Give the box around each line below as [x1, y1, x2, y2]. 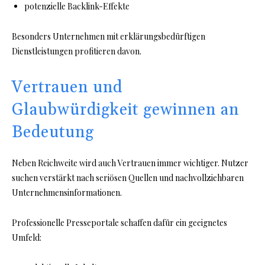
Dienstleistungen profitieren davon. [12, 46, 141, 57]
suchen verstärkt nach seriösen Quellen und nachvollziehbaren [12, 172, 244, 184]
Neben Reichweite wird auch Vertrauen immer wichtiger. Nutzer [12, 157, 248, 169]
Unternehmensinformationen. [12, 187, 122, 199]
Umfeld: [12, 232, 41, 244]
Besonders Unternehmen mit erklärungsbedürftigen [12, 31, 205, 43]
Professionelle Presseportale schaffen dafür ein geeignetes [12, 217, 227, 229]
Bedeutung [12, 122, 94, 143]
